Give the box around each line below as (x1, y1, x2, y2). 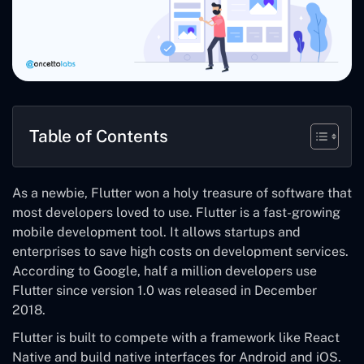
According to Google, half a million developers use (12, 262, 317, 279)
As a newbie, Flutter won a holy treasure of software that (12, 184, 352, 201)
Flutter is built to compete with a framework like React (12, 329, 340, 345)
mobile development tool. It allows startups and (12, 223, 301, 240)
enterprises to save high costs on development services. (12, 243, 349, 259)
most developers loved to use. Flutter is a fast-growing (12, 204, 340, 220)
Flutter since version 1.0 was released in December (12, 282, 317, 298)
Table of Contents (29, 125, 168, 146)
